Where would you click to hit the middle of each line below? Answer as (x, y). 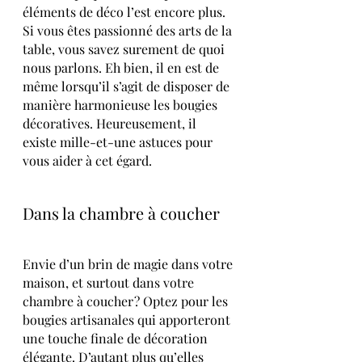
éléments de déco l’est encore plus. (126, 11)
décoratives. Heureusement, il (111, 123)
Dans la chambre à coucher (121, 213)
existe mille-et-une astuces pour (119, 141)
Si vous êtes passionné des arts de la (129, 30)
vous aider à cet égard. (87, 160)
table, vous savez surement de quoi (125, 48)
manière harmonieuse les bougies (122, 104)
